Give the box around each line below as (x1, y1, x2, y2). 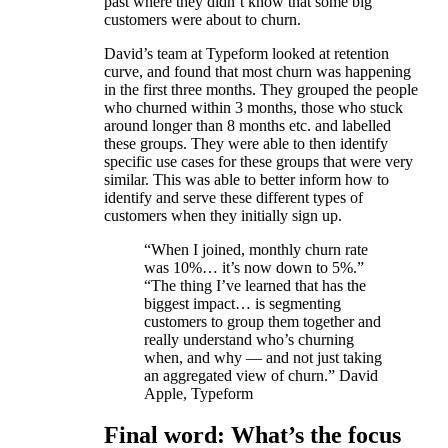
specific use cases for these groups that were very (104, 152, 413, 170)
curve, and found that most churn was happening (104, 62, 411, 80)
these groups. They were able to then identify (104, 134, 388, 152)
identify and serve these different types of (104, 188, 363, 206)
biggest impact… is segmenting (144, 294, 341, 312)
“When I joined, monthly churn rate (144, 240, 368, 258)
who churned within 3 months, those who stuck (104, 98, 403, 116)
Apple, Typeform (144, 384, 253, 402)
